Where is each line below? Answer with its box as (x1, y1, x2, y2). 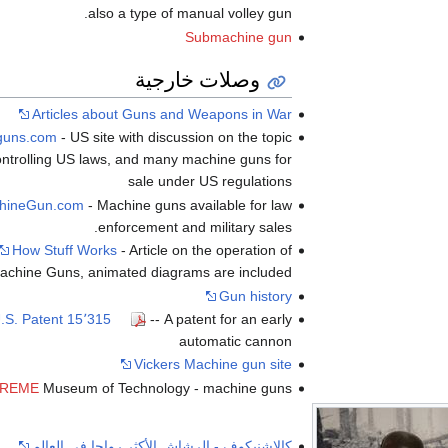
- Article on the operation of (117, 242, 293, 259)
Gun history (219, 287, 293, 304)
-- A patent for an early (146, 310, 293, 327)
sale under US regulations (128, 173, 293, 190)
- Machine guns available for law (84, 196, 293, 213)
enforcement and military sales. (98, 218, 293, 235)
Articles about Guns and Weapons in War (32, 105, 293, 122)
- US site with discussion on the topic (57, 129, 293, 146)
